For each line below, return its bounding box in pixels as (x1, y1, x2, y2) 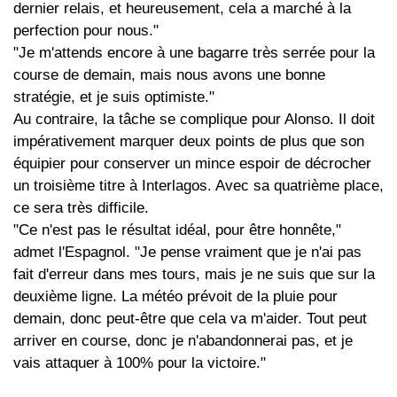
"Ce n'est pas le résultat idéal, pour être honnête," (13, 222, 341, 239)
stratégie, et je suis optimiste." (13, 89, 214, 106)
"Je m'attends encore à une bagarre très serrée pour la (13, 44, 375, 62)
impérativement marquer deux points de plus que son (13, 133, 364, 151)
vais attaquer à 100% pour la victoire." (13, 354, 266, 372)
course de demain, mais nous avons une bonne (13, 66, 325, 84)
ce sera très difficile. (13, 199, 149, 217)
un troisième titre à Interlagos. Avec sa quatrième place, (13, 177, 384, 195)
